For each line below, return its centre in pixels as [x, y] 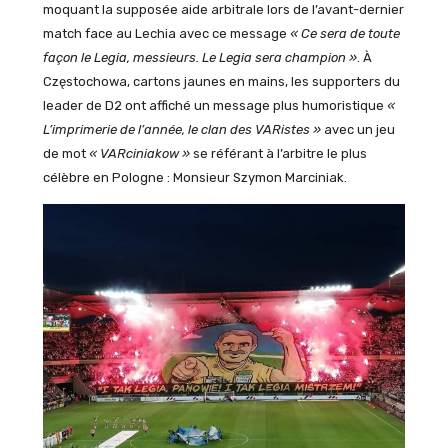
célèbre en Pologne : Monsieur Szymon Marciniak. [194, 177]
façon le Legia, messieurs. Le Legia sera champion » [199, 57]
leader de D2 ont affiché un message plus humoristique [214, 105]
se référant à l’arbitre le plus [278, 153]
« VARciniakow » [139, 153]
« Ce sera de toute [344, 33]
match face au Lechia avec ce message [166, 33]
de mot [65, 153]
